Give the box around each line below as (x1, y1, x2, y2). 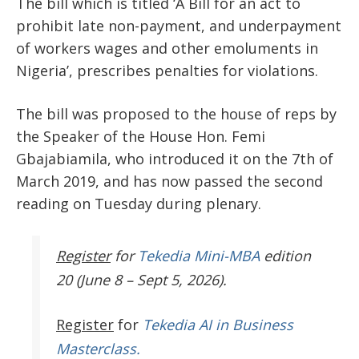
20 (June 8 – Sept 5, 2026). (56, 269, 227, 289)
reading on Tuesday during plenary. (16, 193, 261, 213)
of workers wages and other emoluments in (16, 38, 318, 58)
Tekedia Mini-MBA (138, 245, 260, 265)
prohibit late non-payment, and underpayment (16, 15, 341, 35)
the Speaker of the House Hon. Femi (16, 126, 265, 146)
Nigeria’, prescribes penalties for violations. (16, 60, 318, 80)
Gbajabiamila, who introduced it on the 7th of (16, 148, 333, 168)
